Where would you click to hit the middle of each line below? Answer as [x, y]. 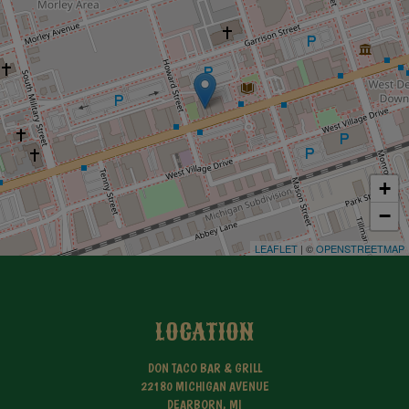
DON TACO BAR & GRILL [204, 368]
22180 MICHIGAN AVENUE [204, 386]
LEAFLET [276, 248]
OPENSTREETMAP [360, 248]
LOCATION [204, 332]
